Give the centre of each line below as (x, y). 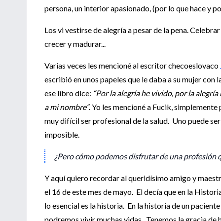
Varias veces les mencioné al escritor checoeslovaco (132, 65)
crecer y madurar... (75, 43)
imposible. (62, 134)
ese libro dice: (69, 93)
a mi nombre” (67, 107)
